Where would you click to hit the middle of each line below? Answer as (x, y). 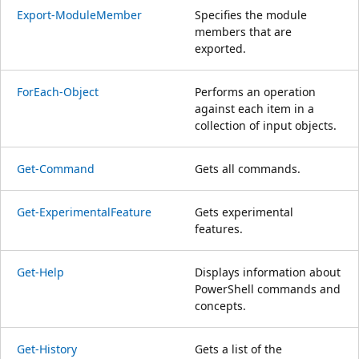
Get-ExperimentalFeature (84, 212)
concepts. (220, 305)
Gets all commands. (248, 168)
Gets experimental (244, 212)
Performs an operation (255, 91)
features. (219, 228)
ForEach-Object (58, 91)
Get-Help (40, 272)
